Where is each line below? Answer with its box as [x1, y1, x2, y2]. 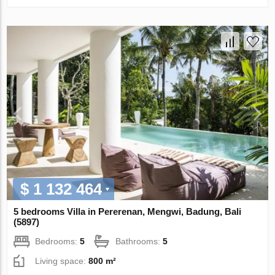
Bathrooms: [115, 236, 163, 246]
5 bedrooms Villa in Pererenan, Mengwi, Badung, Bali [14, 206, 242, 217]
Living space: [35, 255, 89, 266]
